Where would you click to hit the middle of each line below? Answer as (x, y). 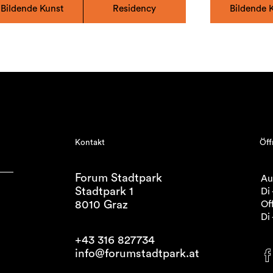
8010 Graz (102, 205)
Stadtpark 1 (105, 192)
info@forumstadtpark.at (137, 253)
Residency (135, 9)
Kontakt (90, 142)
